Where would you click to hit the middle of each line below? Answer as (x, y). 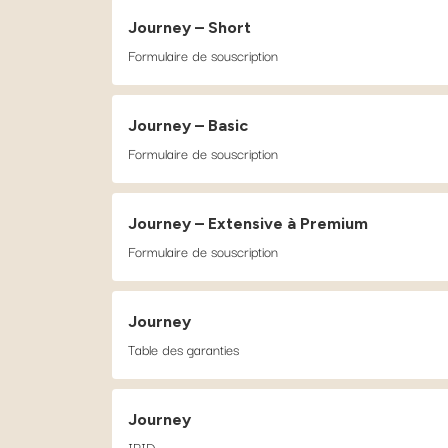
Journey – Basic (188, 125)
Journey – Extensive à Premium (248, 223)
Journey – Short (189, 27)
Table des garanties (183, 349)
